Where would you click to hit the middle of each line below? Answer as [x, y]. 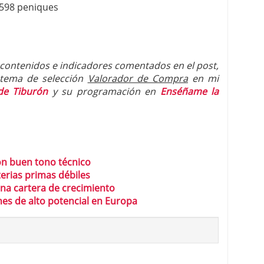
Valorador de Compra [138, 78]
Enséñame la [189, 91]
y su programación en [106, 91]
